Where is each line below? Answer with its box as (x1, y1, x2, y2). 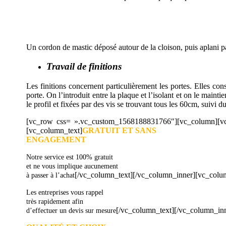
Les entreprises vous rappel (26, 189, 103, 197)
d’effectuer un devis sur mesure (26, 207, 116, 215)
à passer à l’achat (26, 172, 75, 180)
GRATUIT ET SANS (82, 126, 156, 135)
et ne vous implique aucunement (26, 162, 118, 171)
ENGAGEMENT (26, 135, 86, 144)
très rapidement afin (26, 198, 83, 206)
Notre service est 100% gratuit (26, 153, 113, 161)
